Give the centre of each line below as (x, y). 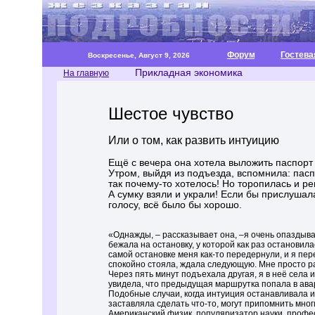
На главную (86, 73)
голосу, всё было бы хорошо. (175, 205)
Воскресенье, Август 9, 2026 (139, 55)
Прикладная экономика (183, 72)
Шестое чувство (171, 114)
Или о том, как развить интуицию (194, 140)
